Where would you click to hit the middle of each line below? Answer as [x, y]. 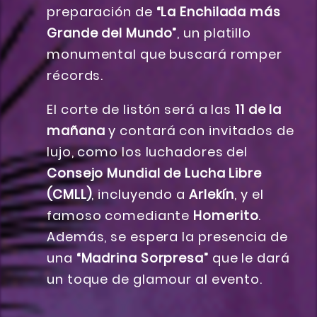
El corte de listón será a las [141, 110]
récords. [75, 76]
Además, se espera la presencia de [167, 237]
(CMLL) [69, 195]
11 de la [259, 110]
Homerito [226, 216]
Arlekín [212, 195]
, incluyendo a [140, 195]
